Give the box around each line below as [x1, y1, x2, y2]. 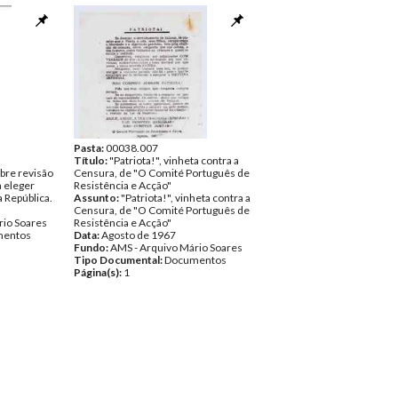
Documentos [164, 253, 227, 267]
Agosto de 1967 [101, 228, 176, 242]
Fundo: [74, 241, 110, 254]
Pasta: [74, 141, 106, 155]
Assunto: [74, 191, 121, 204]
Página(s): [74, 266, 123, 279]
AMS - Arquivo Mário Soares [110, 241, 243, 254]
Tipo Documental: [74, 253, 164, 267]
